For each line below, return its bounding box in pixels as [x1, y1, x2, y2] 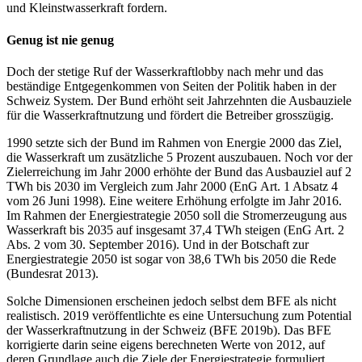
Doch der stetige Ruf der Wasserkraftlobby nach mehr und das [6, 64, 323, 78]
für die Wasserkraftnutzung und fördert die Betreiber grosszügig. [6, 107, 334, 122]
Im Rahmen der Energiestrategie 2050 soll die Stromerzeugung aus [6, 208, 347, 222]
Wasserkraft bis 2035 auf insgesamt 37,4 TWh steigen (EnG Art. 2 [6, 222, 344, 237]
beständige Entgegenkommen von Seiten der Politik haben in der [6, 78, 336, 93]
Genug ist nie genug [6, 32, 114, 47]
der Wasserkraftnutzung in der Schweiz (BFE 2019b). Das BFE [6, 322, 331, 337]
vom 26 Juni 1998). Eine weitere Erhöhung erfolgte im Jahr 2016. [6, 193, 342, 208]
